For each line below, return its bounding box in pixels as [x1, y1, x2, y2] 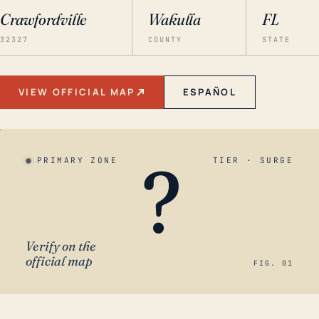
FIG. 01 [253, 258, 293, 268]
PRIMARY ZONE [37, 155, 118, 165]
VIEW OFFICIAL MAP [19, 85, 135, 98]
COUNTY [147, 35, 182, 44]
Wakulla [147, 9, 202, 29]
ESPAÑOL [182, 85, 237, 98]
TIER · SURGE [212, 155, 293, 165]
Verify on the [26, 238, 96, 254]
